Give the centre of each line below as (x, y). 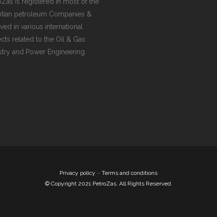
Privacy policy (77, 173)
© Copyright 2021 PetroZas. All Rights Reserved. (108, 184)
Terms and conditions (130, 173)
